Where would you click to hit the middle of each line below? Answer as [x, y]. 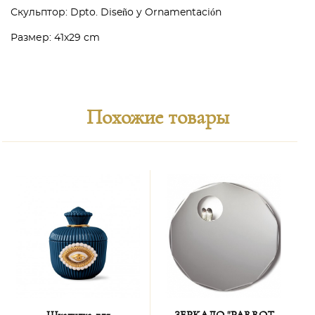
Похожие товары [157, 117]
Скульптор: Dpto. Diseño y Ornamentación [116, 13]
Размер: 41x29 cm [57, 38]
